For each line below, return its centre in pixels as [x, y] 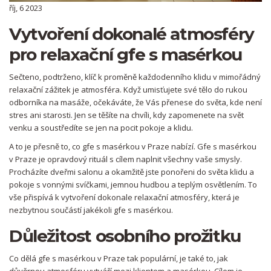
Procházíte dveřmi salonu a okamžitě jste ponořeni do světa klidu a [132, 172]
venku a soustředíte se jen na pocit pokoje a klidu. [101, 128]
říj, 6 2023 [26, 8]
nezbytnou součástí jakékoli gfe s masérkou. [91, 210]
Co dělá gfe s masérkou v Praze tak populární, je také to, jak [119, 259]
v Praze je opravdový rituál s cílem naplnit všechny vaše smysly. [126, 159]
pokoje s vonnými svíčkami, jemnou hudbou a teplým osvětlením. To [133, 185]
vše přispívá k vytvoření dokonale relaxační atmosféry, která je [124, 198]
